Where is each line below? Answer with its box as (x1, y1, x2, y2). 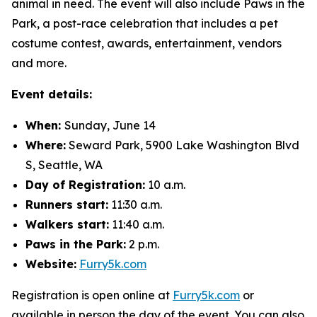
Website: (25, 257, 76, 271)
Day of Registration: (25, 178, 145, 192)
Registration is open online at (11, 288, 173, 302)
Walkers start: (25, 217, 109, 231)
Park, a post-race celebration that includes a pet (11, 16, 278, 30)
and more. (11, 56, 67, 70)
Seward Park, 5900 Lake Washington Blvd (66, 138, 299, 152)
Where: (25, 138, 66, 152)
